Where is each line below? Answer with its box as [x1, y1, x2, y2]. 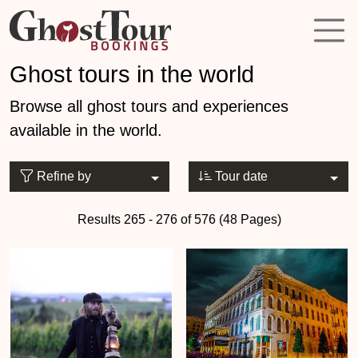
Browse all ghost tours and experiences [10, 97, 288, 115]
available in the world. [10, 121, 162, 139]
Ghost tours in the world [10, 62, 254, 87]
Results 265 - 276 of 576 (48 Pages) [77, 213, 281, 226]
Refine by [34, 169, 91, 183]
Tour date [212, 169, 268, 183]
